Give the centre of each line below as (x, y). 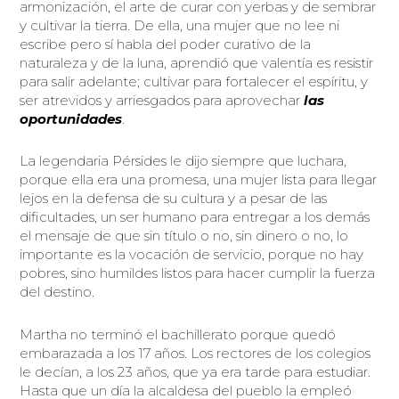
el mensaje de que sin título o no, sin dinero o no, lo (184, 236)
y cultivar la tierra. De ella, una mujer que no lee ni (180, 26)
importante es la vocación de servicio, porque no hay (192, 255)
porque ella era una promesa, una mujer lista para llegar (199, 180)
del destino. (57, 292)
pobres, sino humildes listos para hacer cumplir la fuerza (198, 273)
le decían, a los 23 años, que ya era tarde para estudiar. (195, 371)
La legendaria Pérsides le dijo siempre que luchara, (183, 161)
